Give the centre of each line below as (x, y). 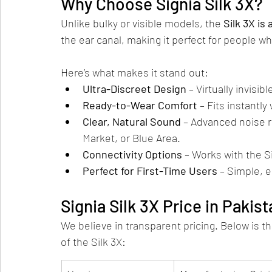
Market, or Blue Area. (131, 138)
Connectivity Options (132, 154)
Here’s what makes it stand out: (134, 72)
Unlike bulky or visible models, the (142, 23)
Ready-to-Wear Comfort (140, 105)
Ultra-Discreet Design (134, 89)
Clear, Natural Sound (132, 121)
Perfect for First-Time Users (150, 171)
